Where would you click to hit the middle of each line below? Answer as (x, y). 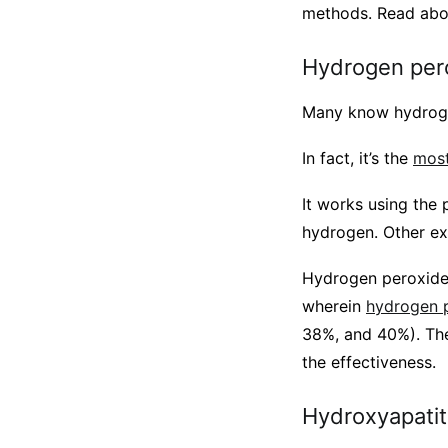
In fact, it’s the (357, 158)
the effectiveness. (369, 362)
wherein (334, 306)
